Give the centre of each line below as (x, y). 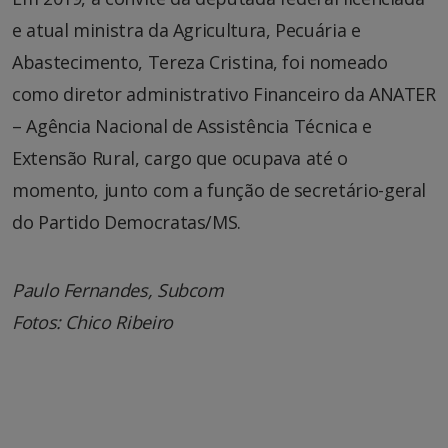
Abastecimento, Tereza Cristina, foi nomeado (200, 61)
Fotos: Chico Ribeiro (92, 321)
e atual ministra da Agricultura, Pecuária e (186, 29)
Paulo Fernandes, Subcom (118, 289)
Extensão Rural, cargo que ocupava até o (180, 157)
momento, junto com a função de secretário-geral (219, 189)
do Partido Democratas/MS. (126, 221)
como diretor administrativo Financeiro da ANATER (224, 93)
